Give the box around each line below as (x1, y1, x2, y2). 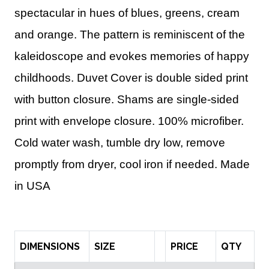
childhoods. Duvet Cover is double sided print (14, 71, 248, 85)
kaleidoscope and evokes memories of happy (14, 50, 249, 63)
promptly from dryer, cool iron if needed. (14, 158, 220, 171)
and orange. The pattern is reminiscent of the (14, 28, 245, 41)
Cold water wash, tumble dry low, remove (14, 136, 225, 150)
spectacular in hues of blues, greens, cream (14, 7, 240, 20)
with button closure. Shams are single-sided (14, 93, 239, 106)
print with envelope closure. (14, 115, 158, 128)
